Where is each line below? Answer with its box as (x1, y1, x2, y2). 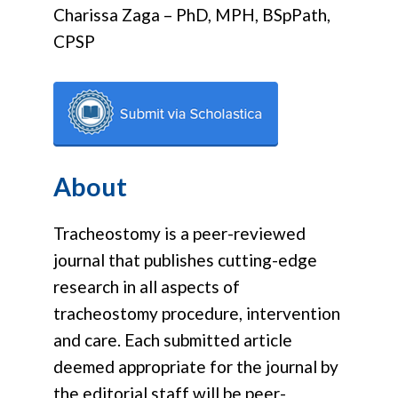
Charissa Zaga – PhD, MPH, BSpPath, (53, 4, 330, 26)
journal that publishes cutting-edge (53, 249, 317, 270)
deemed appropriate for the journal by (53, 355, 338, 377)
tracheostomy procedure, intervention (53, 302, 340, 323)
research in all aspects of (53, 275, 240, 297)
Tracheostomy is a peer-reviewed (53, 222, 306, 243)
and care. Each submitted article (53, 329, 292, 350)
